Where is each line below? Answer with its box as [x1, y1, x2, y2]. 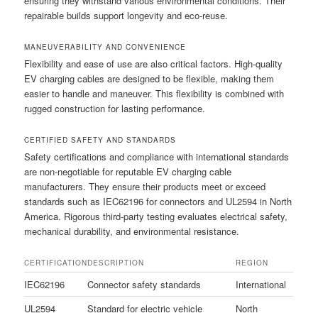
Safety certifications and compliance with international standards [24, 149, 290, 163]
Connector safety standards [87, 278, 202, 292]
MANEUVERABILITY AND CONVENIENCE [24, 41, 187, 52]
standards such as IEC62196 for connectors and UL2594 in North [24, 194, 292, 208]
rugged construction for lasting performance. [24, 101, 206, 115]
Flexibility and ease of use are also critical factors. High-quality [24, 56, 283, 70]
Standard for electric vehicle [87, 302, 203, 316]
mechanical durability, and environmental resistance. [24, 224, 240, 238]
